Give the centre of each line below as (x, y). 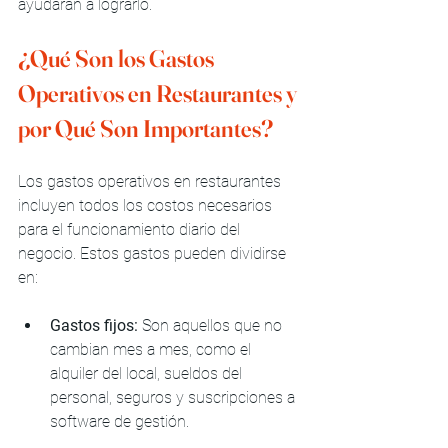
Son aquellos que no (212, 325)
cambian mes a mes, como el (152, 349)
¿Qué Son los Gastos (118, 58)
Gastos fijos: (94, 325)
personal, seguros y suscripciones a (174, 397)
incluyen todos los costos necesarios (147, 205)
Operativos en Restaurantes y (159, 93)
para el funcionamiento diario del (131, 229)
